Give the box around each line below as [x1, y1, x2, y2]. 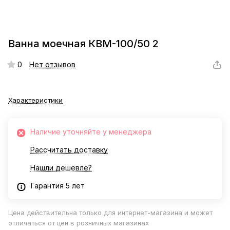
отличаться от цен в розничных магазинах [8, 219, 149, 227]
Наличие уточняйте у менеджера [30, 127, 151, 137]
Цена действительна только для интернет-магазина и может [8, 208, 213, 217]
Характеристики [8, 96, 63, 105]
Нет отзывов [29, 60, 75, 69]
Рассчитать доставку [30, 145, 108, 155]
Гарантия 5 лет [31, 181, 85, 190]
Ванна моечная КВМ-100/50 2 [8, 37, 159, 50]
